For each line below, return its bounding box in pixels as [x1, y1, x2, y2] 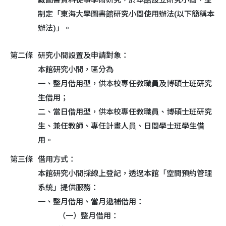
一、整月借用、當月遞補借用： [38, 197, 144, 206]
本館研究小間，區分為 [38, 65, 114, 74]
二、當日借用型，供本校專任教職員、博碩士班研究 [38, 107, 212, 117]
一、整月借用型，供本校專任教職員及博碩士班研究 [38, 79, 212, 88]
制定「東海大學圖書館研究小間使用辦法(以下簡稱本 [38, 10, 214, 19]
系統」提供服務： [38, 183, 98, 192]
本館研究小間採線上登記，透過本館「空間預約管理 [38, 169, 212, 178]
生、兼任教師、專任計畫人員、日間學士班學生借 [38, 122, 204, 131]
